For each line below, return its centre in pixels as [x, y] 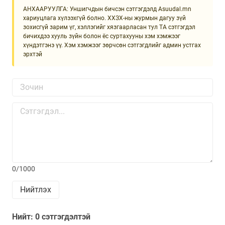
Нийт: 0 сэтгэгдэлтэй [51, 216]
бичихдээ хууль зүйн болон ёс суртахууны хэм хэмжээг [102, 36]
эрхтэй [33, 54]
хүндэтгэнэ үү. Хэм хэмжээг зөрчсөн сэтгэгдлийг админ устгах [112, 45]
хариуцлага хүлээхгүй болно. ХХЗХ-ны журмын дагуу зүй [104, 18]
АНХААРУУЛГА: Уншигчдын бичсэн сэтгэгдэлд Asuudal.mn [107, 9]
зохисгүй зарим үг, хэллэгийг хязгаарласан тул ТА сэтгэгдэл [109, 27]
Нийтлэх [36, 189]
